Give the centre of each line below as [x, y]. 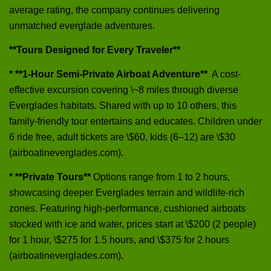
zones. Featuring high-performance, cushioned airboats [127, 208]
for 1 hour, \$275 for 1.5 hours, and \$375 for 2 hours [119, 240]
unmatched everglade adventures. [82, 25]
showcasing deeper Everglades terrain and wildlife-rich [127, 192]
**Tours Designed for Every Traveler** [95, 50]
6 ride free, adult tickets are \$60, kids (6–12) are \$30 [122, 137]
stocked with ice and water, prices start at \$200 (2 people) [132, 224]
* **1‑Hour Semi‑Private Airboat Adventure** [109, 74]
